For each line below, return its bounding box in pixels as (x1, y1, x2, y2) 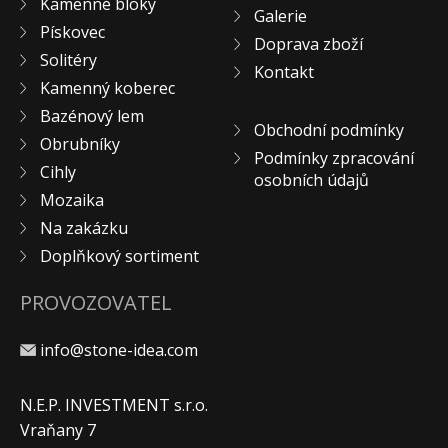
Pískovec (40, 21, 105, 44)
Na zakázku (40, 217, 128, 240)
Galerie (254, 5, 307, 28)
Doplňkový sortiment (40, 245, 199, 268)
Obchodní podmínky (254, 119, 404, 142)
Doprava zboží (254, 33, 363, 56)
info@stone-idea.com (40, 339, 198, 362)
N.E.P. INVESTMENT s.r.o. (20, 394, 208, 417)
